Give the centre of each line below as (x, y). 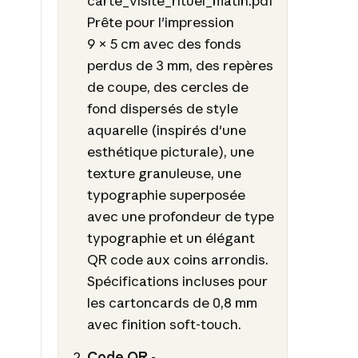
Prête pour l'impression (161, 22)
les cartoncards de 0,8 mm (173, 302)
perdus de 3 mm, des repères (181, 65)
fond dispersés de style (163, 108)
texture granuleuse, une (165, 173)
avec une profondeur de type (181, 216)
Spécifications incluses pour (178, 280)
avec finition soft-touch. (165, 324)
